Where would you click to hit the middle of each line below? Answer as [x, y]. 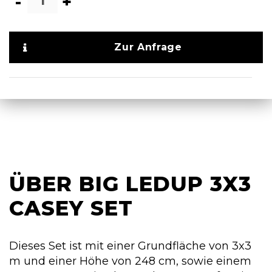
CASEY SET [71, 208]
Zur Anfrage [148, 47]
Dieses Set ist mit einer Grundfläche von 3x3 [130, 246]
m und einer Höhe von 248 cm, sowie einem [130, 261]
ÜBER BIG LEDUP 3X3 [130, 184]
